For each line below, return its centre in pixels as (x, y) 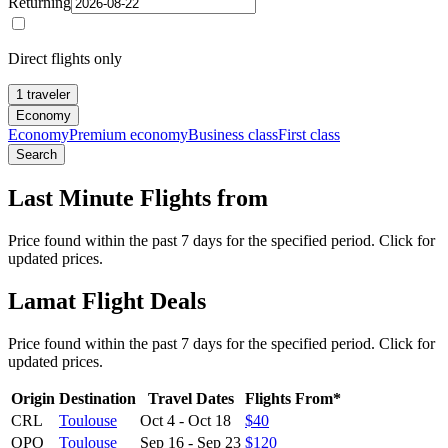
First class (309, 134)
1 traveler (43, 94)
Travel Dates (190, 398)
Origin (33, 398)
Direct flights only (65, 58)
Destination (97, 398)
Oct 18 (209, 420)
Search (36, 154)
